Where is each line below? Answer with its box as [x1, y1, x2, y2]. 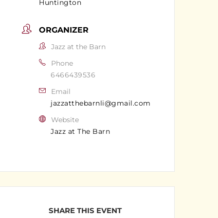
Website [51, 115, 79, 124]
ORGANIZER [39, 25, 89, 35]
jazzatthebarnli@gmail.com [51, 98, 151, 108]
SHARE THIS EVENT [48, 205, 122, 215]
